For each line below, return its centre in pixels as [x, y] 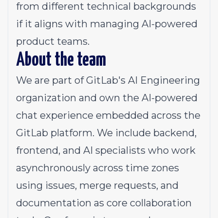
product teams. [53, 41]
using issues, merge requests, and [97, 185]
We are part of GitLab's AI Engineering [108, 80]
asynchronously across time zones [98, 168]
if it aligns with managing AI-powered [107, 24]
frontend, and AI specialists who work [106, 150]
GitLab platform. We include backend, [106, 133]
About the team [61, 61]
